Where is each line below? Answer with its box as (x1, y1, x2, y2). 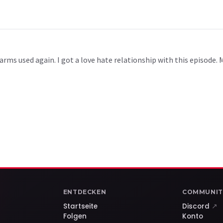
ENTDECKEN (63, 188, 107, 196)
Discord (182, 201, 212, 211)
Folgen (63, 211, 87, 221)
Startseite (63, 201, 98, 211)
